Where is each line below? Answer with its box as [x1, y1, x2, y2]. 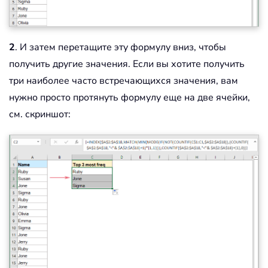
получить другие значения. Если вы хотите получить [9, 57, 245, 71]
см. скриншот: [9, 107, 71, 121]
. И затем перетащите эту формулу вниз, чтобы [15, 40, 226, 54]
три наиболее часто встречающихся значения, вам [9, 74, 238, 87]
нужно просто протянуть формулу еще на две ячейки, [9, 90, 250, 104]
